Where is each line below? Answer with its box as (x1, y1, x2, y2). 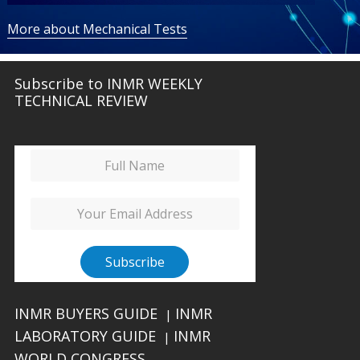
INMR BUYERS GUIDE (14, 303, 157, 323)
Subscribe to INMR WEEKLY (14, 73, 202, 93)
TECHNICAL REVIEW (14, 90, 148, 110)
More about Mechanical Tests (6, 19, 187, 38)
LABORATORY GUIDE (14, 325, 156, 346)
